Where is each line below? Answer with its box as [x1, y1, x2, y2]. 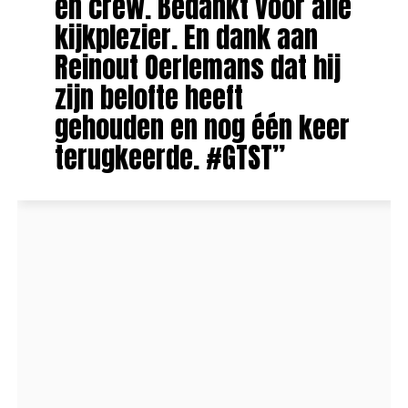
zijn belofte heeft [54, 76, 243, 119]
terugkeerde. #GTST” [54, 137, 285, 179]
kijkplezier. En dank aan [54, 16, 318, 59]
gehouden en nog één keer [54, 107, 350, 149]
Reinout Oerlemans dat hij [54, 46, 341, 89]
